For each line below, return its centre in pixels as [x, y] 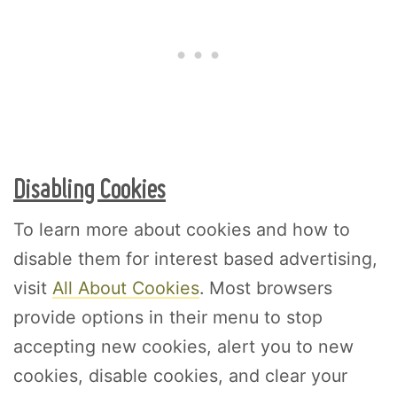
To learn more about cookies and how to [182, 229]
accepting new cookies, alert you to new [183, 346]
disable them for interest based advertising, [195, 258]
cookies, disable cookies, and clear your [180, 375]
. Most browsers [266, 288]
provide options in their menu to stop [168, 317]
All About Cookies [126, 288]
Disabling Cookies [90, 190]
